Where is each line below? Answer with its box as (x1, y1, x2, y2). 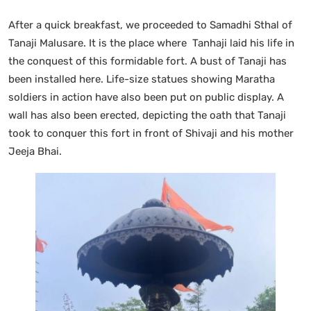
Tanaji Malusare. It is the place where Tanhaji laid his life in (8, 36, 294, 49)
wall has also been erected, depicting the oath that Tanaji (8, 108, 286, 121)
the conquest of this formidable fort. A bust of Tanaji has (8, 54, 287, 67)
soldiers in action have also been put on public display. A (8, 90, 284, 103)
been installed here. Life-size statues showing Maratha (8, 72, 275, 85)
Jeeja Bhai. (8, 144, 62, 158)
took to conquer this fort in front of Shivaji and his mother (8, 126, 296, 140)
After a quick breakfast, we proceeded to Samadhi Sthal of (8, 18, 292, 31)
